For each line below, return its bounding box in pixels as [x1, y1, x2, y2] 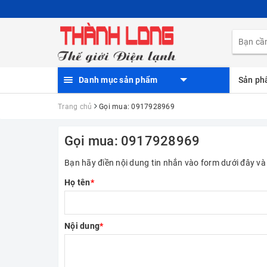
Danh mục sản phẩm [79, 75, 158, 85]
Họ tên [64, 178, 91, 188]
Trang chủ [58, 103, 92, 111]
